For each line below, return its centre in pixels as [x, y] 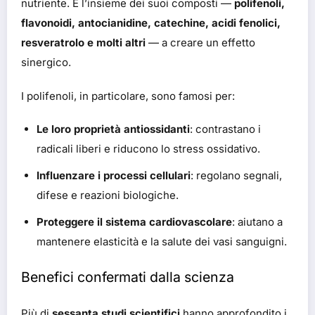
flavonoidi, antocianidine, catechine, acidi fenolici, [151, 23]
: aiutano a [257, 221]
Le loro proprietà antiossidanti [113, 129]
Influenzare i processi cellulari [114, 175]
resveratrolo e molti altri [83, 43]
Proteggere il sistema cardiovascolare [134, 221]
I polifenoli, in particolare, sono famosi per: [128, 96]
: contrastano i [225, 129]
